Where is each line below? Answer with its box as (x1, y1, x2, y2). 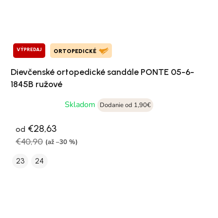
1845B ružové (11, 79, 62, 90)
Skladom (65, 99, 97, 110)
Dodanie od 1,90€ (100, 101, 151, 110)
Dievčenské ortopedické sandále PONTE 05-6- (11, 67, 194, 78)
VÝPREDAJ (17, 46, 42, 53)
